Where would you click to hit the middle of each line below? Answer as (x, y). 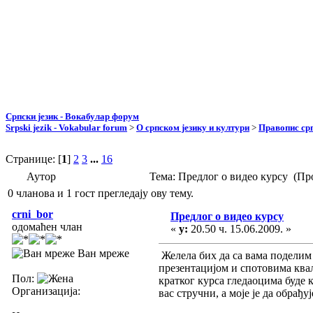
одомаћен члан (47, 226)
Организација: (46, 291)
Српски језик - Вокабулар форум (72, 116)
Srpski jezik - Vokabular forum (66, 127)
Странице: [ (34, 159)
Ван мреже (102, 253)
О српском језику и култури (193, 127)
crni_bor (32, 214)
